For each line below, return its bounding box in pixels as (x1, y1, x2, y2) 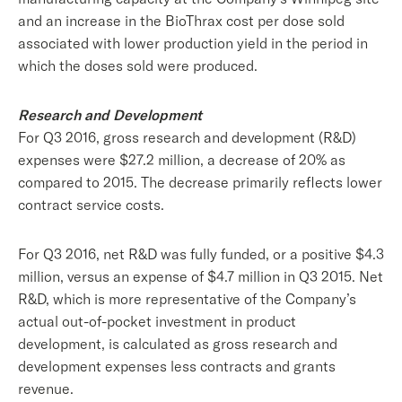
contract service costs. (18, 196, 164, 214)
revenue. (18, 380, 74, 398)
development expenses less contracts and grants (18, 357, 336, 375)
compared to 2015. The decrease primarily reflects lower (18, 173, 382, 191)
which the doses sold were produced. (18, 57, 258, 74)
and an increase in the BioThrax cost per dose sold (18, 12, 345, 30)
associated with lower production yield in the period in (18, 34, 368, 52)
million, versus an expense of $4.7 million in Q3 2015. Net (18, 267, 383, 285)
